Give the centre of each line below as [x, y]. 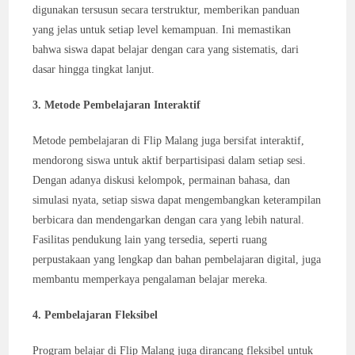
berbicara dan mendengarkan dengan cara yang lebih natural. [169, 220]
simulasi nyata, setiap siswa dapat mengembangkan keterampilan [177, 200]
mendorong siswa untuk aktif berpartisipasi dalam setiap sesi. [170, 160]
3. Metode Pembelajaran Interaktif [117, 105]
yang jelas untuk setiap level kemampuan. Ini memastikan [162, 30]
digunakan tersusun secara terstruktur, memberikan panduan [166, 10]
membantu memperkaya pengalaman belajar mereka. [151, 279]
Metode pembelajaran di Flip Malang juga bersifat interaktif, [169, 141]
